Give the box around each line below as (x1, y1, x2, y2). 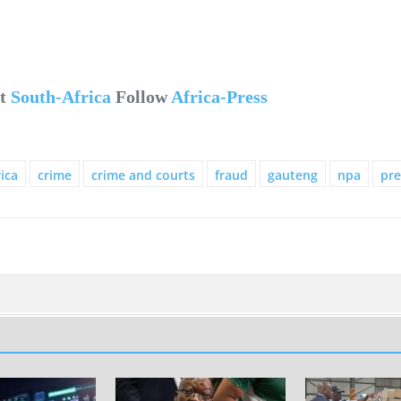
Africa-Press (171, 86, 268, 107)
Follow (111, 86, 171, 107)
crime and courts (91, 166, 195, 183)
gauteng (268, 166, 318, 183)
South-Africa (11, 86, 111, 107)
